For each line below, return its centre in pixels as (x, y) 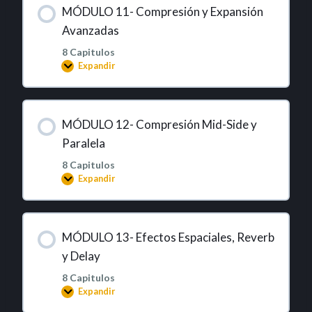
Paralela (83, 143)
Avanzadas (90, 30)
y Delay (81, 256)
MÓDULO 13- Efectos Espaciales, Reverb (168, 237)
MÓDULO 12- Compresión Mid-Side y (159, 124)
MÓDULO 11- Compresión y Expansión (162, 11)
